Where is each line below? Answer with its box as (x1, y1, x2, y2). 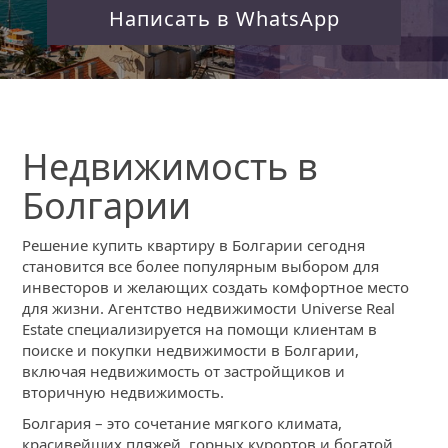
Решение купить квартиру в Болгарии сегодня (22, 235, 366, 256)
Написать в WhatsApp (108, 4, 340, 32)
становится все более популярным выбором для (22, 256, 380, 277)
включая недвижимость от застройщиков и (22, 361, 346, 382)
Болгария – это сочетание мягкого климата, (22, 413, 343, 434)
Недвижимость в (22, 142, 319, 192)
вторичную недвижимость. (22, 382, 225, 403)
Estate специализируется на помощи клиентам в (22, 319, 378, 340)
